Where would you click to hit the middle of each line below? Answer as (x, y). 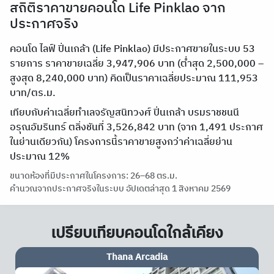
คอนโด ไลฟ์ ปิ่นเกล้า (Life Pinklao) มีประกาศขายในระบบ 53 (132, 49)
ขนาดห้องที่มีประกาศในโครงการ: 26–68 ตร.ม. (94, 176)
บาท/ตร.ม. (33, 93)
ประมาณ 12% (40, 157)
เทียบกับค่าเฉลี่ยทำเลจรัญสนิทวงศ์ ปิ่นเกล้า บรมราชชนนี (124, 113)
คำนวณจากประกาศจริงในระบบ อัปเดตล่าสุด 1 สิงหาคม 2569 (120, 189)
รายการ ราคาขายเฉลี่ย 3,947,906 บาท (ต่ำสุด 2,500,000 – (137, 64)
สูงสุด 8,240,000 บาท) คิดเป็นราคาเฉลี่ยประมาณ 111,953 (134, 79)
